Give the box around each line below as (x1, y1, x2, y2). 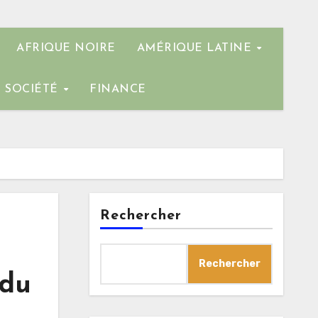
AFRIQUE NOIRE (16, 43, 116, 54)
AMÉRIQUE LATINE (136, 43, 256, 54)
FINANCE (89, 84, 146, 95)
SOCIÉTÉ (5, 84, 62, 95)
